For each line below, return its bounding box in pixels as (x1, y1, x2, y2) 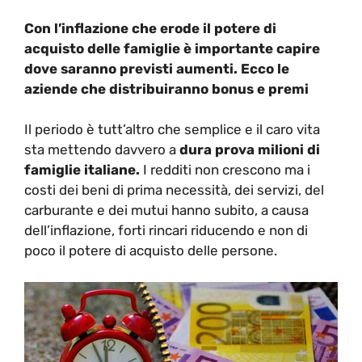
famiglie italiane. (24, 162, 140, 178)
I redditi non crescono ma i (140, 162, 310, 178)
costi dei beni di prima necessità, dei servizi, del (24, 182, 324, 198)
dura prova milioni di (179, 141, 320, 158)
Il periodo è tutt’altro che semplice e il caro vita (24, 121, 320, 137)
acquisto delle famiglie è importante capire (24, 40, 320, 57)
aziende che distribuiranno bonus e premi (24, 80, 309, 97)
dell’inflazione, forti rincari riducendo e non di (24, 222, 308, 238)
